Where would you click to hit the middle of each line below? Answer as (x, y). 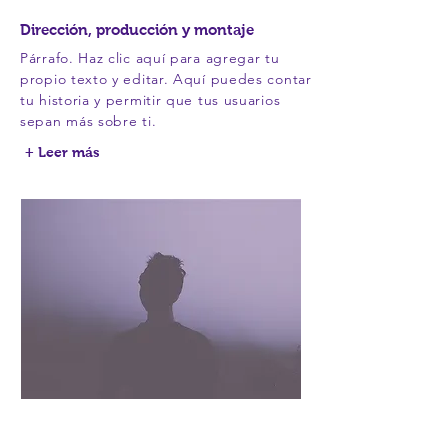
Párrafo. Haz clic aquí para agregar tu (150, 58)
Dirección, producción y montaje (137, 29)
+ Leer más (62, 152)
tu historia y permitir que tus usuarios (150, 100)
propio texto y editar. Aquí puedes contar (166, 79)
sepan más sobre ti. (88, 121)
